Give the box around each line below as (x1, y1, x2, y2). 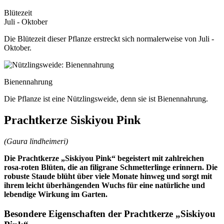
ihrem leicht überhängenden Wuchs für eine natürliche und (4, 181, 205, 190)
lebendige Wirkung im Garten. (4, 190, 107, 199)
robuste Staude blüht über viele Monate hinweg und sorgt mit (4, 172, 212, 181)
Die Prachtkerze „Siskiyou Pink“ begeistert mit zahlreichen (4, 154, 204, 163)
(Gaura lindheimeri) (4, 137, 68, 146)
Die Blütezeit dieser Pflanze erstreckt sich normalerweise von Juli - (4, 34, 214, 43)
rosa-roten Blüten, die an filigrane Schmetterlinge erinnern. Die (4, 163, 217, 172)
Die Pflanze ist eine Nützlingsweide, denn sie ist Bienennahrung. (4, 94, 208, 103)
